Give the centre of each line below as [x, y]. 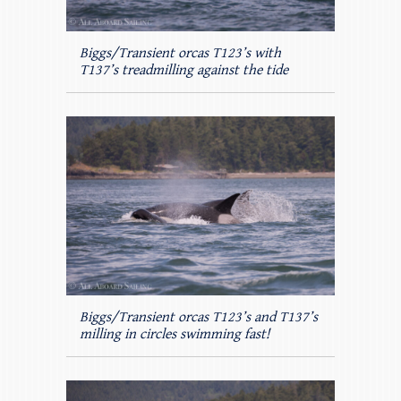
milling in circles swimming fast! [175, 335]
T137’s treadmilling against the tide [184, 71]
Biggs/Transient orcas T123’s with [180, 54]
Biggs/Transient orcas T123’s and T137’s [199, 318]
